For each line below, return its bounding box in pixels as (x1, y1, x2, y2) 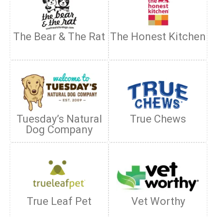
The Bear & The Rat (13, 31, 105, 43)
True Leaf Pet (27, 195, 92, 207)
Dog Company (26, 124, 93, 136)
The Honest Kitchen (110, 31, 206, 43)
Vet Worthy (131, 195, 185, 207)
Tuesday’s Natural (16, 113, 102, 125)
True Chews (130, 113, 186, 125)
